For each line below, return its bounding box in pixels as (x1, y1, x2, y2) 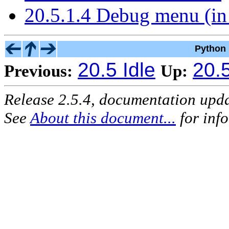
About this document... (30, 108, 176, 127)
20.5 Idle (78, 58, 155, 81)
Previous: (4, 61, 73, 80)
